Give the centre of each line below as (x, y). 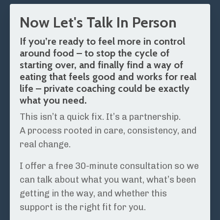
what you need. (53, 100)
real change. (45, 145)
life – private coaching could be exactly (105, 89)
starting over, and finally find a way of (101, 65)
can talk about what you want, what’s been (108, 180)
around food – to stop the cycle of (95, 53)
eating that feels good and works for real (108, 77)
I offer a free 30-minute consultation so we (109, 166)
